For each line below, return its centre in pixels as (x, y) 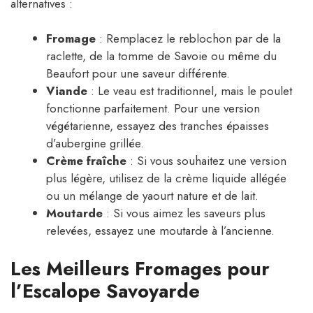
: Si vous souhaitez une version (206, 161)
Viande (67, 91)
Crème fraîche (86, 161)
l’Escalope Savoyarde (105, 291)
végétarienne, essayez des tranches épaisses (158, 126)
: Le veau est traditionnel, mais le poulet (190, 91)
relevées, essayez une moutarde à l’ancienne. (160, 231)
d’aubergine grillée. (95, 144)
